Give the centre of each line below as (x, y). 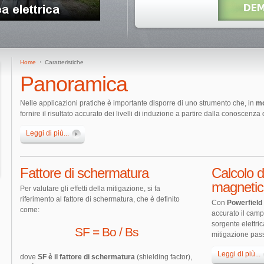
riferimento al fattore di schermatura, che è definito (100, 199)
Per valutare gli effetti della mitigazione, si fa (90, 189)
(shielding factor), (164, 257)
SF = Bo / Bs (107, 232)
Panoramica (74, 84)
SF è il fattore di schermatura (86, 257)
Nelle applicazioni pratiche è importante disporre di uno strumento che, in (138, 103)
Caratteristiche (63, 62)
